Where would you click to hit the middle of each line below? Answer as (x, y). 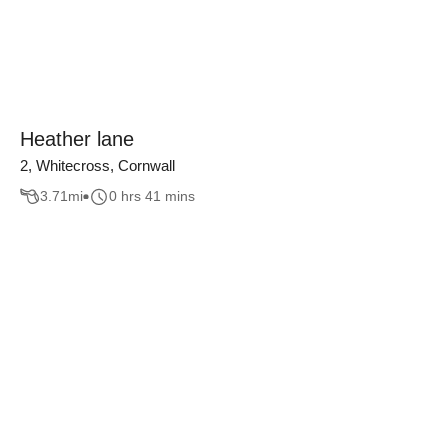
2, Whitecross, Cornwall (97, 165)
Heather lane (77, 139)
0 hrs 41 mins (152, 196)
